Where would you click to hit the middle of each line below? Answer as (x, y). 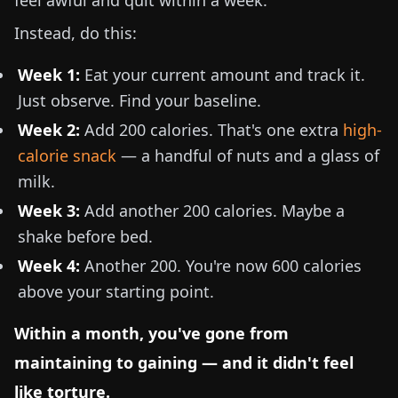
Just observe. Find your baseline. (139, 100)
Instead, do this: (76, 33)
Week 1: (49, 75)
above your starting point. (116, 291)
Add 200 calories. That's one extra (211, 130)
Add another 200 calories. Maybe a (212, 211)
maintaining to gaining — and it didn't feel (184, 362)
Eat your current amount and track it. (223, 75)
